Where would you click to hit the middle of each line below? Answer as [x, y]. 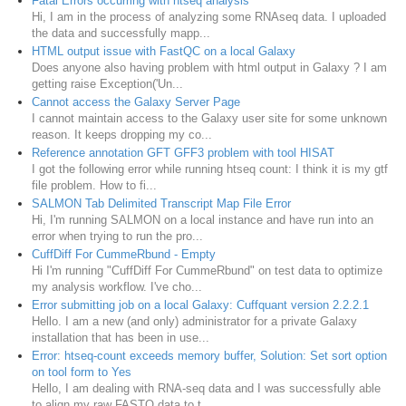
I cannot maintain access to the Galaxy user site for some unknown [209, 119]
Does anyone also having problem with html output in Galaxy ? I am [209, 68]
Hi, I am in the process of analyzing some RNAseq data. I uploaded [209, 17]
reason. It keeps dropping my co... [122, 135]
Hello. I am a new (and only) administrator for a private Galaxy [194, 322]
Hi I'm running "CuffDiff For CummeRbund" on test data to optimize [207, 271]
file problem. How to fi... [94, 186]
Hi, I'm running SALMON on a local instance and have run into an [203, 220]
